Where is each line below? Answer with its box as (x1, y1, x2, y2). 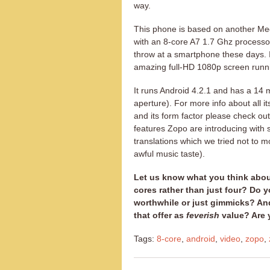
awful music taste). (134, 149, 205, 159)
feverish (186, 210, 219, 220)
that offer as (134, 210, 186, 220)
